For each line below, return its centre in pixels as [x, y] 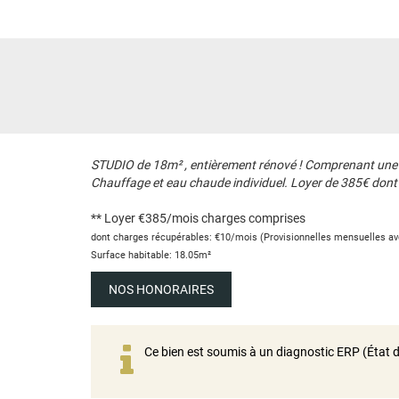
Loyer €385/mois [151, 218]
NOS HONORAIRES [161, 289]
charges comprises [253, 218]
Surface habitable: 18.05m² [151, 255]
